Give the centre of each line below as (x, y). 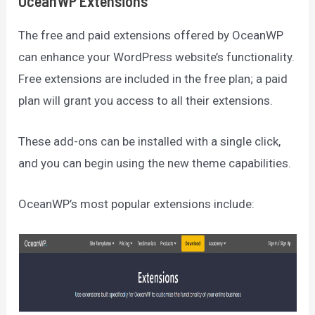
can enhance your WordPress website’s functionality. (157, 57)
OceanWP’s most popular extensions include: (137, 204)
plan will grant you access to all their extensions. (146, 100)
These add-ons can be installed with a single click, (150, 142)
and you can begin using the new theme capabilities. (155, 163)
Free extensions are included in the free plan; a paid (153, 78)
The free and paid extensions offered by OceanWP (151, 35)
